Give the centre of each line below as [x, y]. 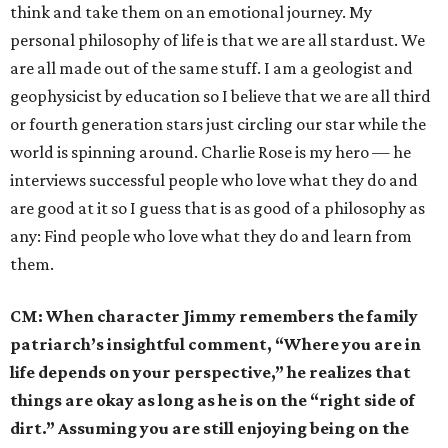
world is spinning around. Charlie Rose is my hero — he [210, 152]
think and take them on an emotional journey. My [191, 12]
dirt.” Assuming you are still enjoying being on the [209, 428]
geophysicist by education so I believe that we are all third [220, 96]
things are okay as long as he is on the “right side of [212, 400]
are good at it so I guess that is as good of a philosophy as [217, 208]
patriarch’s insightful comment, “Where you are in [215, 344]
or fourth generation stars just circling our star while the [218, 124]
